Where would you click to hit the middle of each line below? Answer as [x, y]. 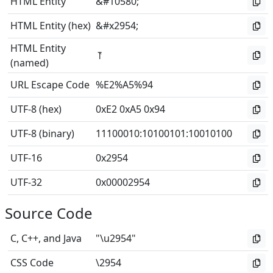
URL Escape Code [50, 85]
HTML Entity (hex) [51, 26]
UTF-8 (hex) [36, 109]
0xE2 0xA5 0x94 [130, 109]
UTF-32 [26, 182]
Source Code [49, 213]
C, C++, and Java [46, 238]
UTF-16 [26, 158]
